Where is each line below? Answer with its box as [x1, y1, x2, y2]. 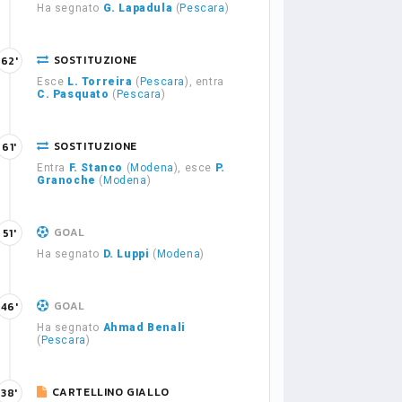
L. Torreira [67, 75, 133, 88]
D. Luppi [102, 248, 150, 260]
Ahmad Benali [102, 321, 186, 334]
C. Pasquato [37, 88, 109, 100]
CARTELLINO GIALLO [51, 384, 170, 400]
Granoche [37, 174, 96, 187]
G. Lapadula [102, 2, 173, 14]
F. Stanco [68, 162, 124, 174]
